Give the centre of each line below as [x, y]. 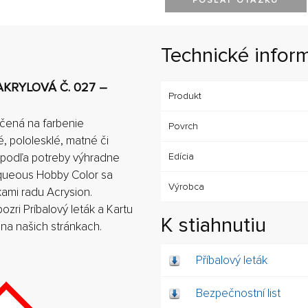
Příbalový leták [232, 260]
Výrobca [186, 186]
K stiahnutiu [213, 225]
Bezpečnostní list [238, 293]
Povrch [183, 126]
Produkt [185, 96]
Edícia [181, 156]
